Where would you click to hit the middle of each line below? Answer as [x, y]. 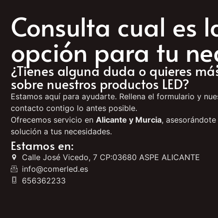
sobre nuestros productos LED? [100, 84]
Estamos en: [42, 145]
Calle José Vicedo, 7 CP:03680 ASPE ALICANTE [111, 157]
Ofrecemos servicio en [53, 120]
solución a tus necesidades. [61, 132]
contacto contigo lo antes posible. [74, 108]
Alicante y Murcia [129, 120]
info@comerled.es [55, 169]
